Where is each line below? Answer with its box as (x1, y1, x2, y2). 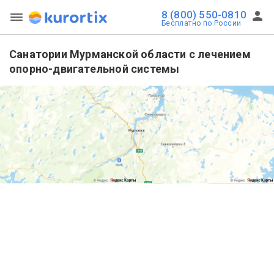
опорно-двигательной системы (9, 62, 180, 75)
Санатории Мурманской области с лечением (9, 48, 251, 61)
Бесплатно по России (161, 19, 242, 28)
